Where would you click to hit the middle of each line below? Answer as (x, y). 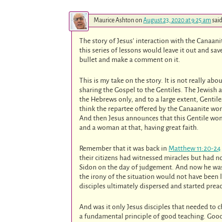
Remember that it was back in (124, 148)
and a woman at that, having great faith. (139, 128)
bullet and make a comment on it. (130, 60)
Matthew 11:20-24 (195, 148)
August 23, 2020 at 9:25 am (177, 21)
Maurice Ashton (114, 21)
